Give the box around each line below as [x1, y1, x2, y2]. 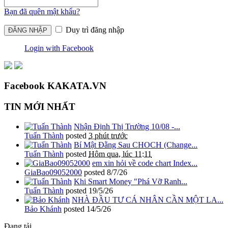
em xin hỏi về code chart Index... [92, 158, 197, 167]
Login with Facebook [24, 43, 94, 52]
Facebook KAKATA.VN [4, 80, 106, 92]
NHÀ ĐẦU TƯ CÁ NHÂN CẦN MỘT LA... [72, 195, 223, 204]
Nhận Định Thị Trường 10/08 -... [74, 122, 180, 131]
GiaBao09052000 [24, 167, 82, 177]
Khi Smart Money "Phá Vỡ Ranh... [74, 177, 187, 186]
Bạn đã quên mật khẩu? [4, 7, 80, 16]
